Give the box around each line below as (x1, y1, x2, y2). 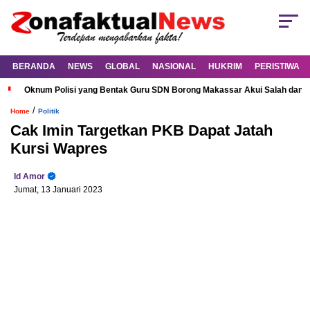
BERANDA (12, 62, 55, 72)
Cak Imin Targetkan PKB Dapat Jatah (10, 122, 273, 140)
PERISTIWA (255, 62, 300, 72)
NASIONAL (152, 62, 196, 72)
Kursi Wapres (10, 140, 107, 158)
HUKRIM (208, 62, 242, 72)
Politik (38, 107, 60, 116)
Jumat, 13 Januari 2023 (14, 185, 102, 195)
